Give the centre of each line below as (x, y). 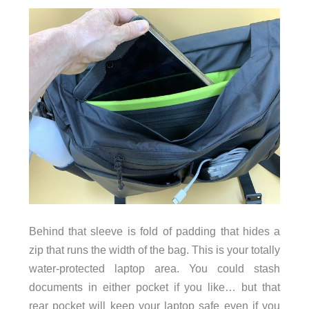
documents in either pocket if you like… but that (154, 287)
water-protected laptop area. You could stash (154, 268)
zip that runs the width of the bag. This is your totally (154, 249)
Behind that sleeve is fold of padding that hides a (154, 231)
